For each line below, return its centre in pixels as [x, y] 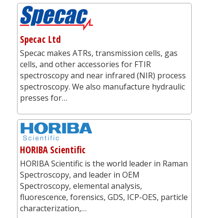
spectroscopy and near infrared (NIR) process [103, 75]
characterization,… [53, 208]
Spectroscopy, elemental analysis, [81, 186]
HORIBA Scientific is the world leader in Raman [104, 163]
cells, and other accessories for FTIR [85, 64]
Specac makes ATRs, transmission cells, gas [99, 53]
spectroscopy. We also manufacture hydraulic [102, 86]
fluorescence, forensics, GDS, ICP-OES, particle [104, 197]
